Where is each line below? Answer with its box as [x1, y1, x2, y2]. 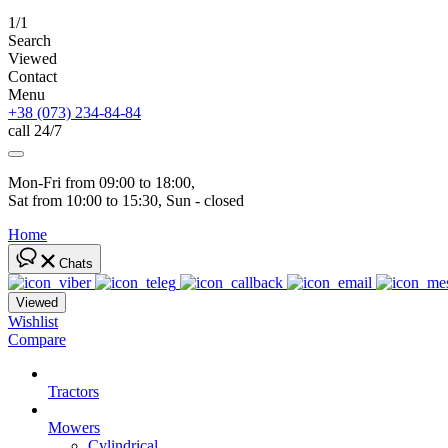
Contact [8, 68, 57, 85]
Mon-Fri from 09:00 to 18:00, [8, 174, 199, 191]
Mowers [48, 419, 100, 436]
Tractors [48, 383, 99, 400]
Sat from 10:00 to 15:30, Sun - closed [8, 192, 244, 209]
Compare [8, 331, 66, 348]
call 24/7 [8, 122, 62, 139]
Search [8, 32, 51, 49]
